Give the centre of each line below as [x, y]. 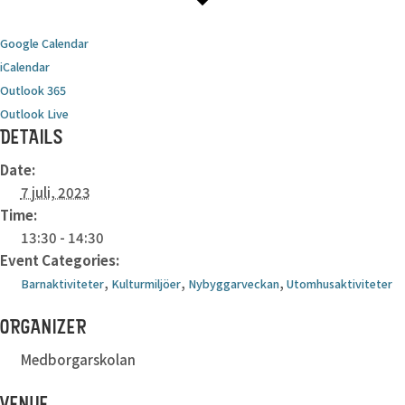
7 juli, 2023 [55, 192]
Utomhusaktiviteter [339, 283]
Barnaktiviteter [62, 283]
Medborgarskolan [78, 360]
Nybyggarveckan [233, 283]
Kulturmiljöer [146, 283]
